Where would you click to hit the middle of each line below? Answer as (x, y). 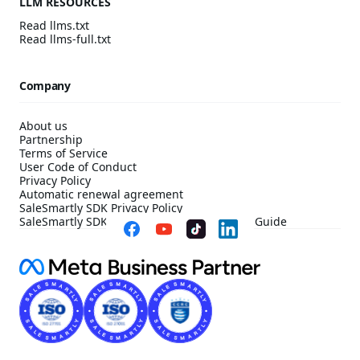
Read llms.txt (54, 25)
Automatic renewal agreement (101, 194)
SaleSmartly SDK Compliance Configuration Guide (153, 221)
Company (45, 86)
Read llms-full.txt (65, 39)
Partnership (51, 139)
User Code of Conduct (78, 167)
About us (43, 126)
